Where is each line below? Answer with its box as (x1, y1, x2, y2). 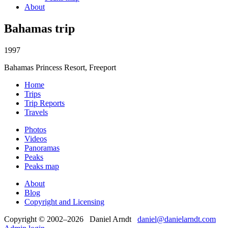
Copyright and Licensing (24, 197, 104, 206)
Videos (24, 134, 47, 143)
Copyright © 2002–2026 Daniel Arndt (4, 214, 137, 223)
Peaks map (24, 161, 59, 170)
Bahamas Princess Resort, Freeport (4, 63, 116, 72)
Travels (24, 107, 48, 117)
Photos (24, 125, 46, 134)
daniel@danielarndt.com (137, 214, 216, 223)
